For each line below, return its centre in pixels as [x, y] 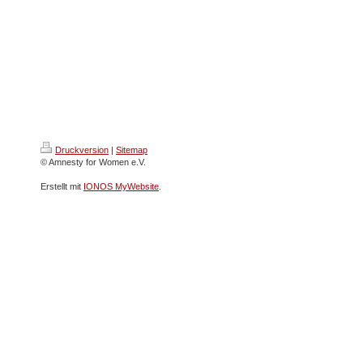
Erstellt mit [62, 186]
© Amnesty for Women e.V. [93, 162]
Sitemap [132, 150]
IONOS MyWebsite [121, 186]
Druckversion [82, 150]
